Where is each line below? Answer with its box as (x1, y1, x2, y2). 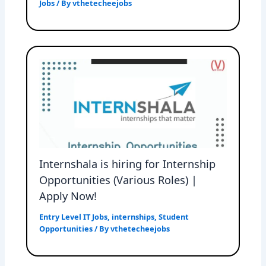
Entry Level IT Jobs (39, 211, 108, 223)
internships (112, 211, 155, 223)
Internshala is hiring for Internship (39, 157, 216, 172)
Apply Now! (39, 189, 97, 204)
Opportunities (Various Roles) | (39, 173, 198, 188)
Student (159, 211, 189, 223)
